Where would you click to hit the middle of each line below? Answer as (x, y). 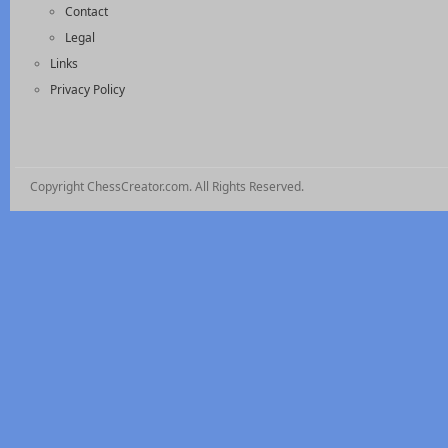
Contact (86, 11)
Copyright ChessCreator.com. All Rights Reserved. (167, 186)
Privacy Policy (87, 89)
